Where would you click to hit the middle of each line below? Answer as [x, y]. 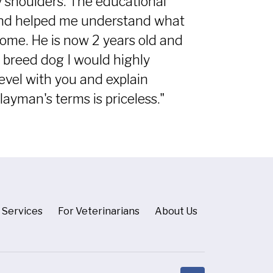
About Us [176, 211]
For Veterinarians [99, 211]
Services [22, 211]
